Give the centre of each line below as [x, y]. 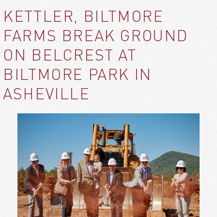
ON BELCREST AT [70, 55]
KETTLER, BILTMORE [83, 16]
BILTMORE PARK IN [77, 75]
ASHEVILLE [46, 94]
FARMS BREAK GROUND [96, 36]
